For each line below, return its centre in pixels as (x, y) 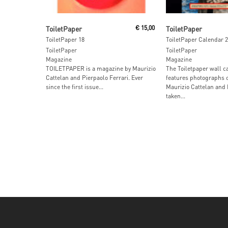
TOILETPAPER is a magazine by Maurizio (101, 69)
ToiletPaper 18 (65, 40)
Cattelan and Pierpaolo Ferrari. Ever (94, 78)
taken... (175, 96)
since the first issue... (75, 87)
